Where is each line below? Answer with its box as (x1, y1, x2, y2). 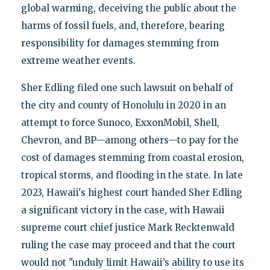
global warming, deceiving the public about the (20, 2, 236, 14)
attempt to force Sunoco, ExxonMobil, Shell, (20, 117, 219, 129)
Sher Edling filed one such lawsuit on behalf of (20, 82, 233, 94)
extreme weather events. (20, 55, 136, 67)
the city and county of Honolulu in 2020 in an (20, 99, 226, 111)
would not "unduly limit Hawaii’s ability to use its (20, 257, 244, 269)
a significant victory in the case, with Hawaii (20, 204, 225, 216)
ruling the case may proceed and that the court (20, 239, 236, 251)
